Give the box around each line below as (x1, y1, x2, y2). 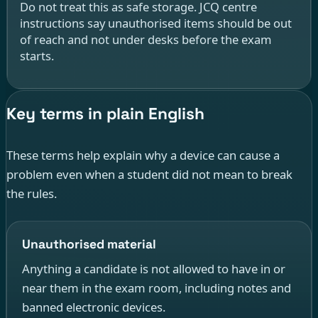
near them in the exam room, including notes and (21, 280, 291, 297)
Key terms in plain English (6, 103, 205, 124)
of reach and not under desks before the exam (19, 31, 272, 48)
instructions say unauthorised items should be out (19, 15, 292, 32)
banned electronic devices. (21, 299, 165, 316)
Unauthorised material (21, 236, 156, 252)
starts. (19, 48, 54, 65)
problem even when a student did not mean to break (6, 165, 292, 182)
